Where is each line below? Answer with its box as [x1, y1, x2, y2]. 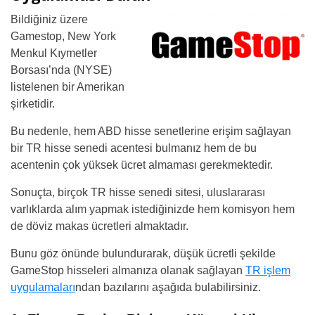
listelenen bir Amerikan [11, 81, 124, 93]
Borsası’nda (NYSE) [11, 64, 112, 76]
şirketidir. [11, 98, 55, 110]
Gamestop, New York [11, 30, 116, 42]
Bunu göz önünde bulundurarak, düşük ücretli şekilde [11, 247, 276, 259]
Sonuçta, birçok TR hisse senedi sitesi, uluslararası [11, 186, 265, 198]
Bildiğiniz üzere [11, 13, 88, 25]
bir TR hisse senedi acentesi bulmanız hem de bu [11, 142, 257, 154]
